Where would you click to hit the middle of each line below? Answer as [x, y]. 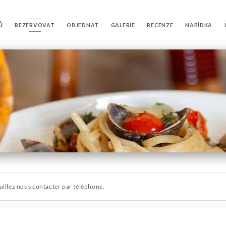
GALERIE [123, 25]
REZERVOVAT [35, 25]
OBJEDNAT [83, 25]
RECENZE [160, 25]
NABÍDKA [199, 25]
